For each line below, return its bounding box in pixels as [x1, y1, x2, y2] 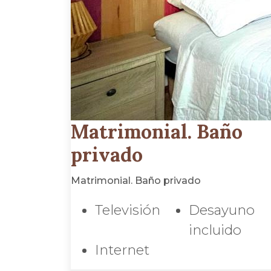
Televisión [95, 201, 160, 218]
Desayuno [189, 201, 255, 218]
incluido [189, 221, 241, 238]
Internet [95, 241, 149, 258]
